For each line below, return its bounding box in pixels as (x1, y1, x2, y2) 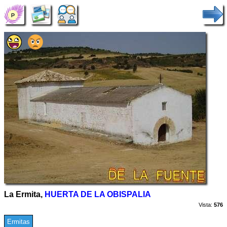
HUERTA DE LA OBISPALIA (45, 190, 151, 199)
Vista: (197, 202, 214, 208)
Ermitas (7, 218, 30, 225)
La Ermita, (4, 190, 45, 199)
